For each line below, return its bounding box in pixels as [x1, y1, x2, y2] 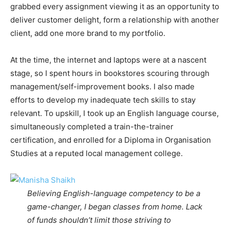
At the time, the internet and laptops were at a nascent [10, 55, 206, 65]
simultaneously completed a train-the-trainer [10, 122, 174, 132]
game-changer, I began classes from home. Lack [27, 202, 202, 212]
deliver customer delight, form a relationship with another [10, 15, 219, 25]
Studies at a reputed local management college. [10, 148, 185, 159]
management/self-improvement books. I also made [10, 82, 195, 92]
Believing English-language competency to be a [27, 188, 200, 199]
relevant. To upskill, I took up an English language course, [10, 108, 219, 119]
